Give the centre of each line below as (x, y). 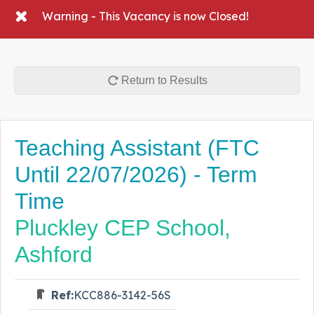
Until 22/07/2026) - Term (136, 175)
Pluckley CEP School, (123, 228)
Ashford (54, 255)
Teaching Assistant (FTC (137, 148)
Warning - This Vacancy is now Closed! (145, 16)
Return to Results (164, 81)
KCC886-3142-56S (122, 295)
